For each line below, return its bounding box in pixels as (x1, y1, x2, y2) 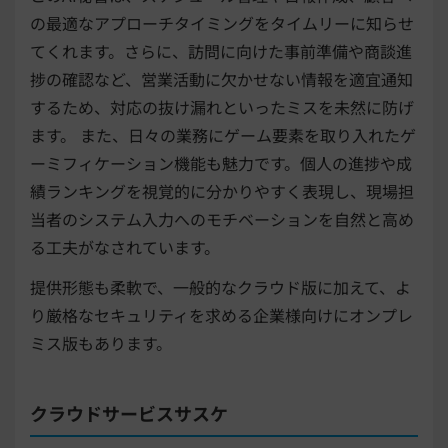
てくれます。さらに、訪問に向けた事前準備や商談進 (30, 39, 412, 64)
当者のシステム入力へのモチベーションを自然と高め (30, 207, 414, 232)
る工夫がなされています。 (30, 235, 220, 260)
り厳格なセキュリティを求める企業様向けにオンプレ (30, 303, 413, 328)
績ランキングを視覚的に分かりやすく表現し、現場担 (30, 179, 414, 204)
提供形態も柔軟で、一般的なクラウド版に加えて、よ (30, 275, 411, 300)
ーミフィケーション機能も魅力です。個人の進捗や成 (30, 151, 412, 176)
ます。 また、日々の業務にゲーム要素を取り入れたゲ (30, 123, 416, 148)
